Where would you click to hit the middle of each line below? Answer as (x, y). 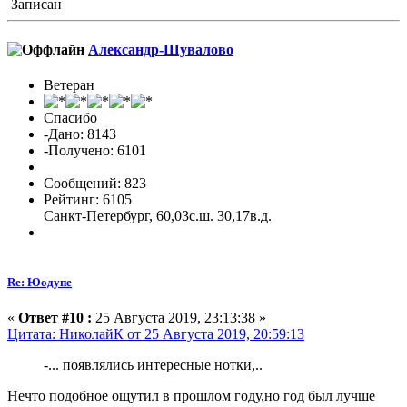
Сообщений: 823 (95, 183)
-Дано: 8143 (80, 134)
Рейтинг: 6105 (88, 199)
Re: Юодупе (40, 283)
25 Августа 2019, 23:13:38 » (179, 318)
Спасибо (70, 117)
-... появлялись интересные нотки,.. (153, 365)
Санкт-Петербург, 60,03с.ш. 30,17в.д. (158, 215)
